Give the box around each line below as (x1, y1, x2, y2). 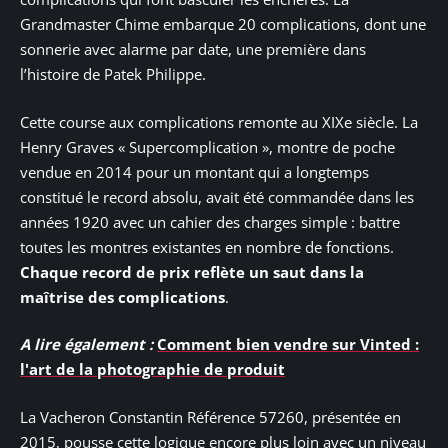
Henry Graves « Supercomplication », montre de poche (20, 136, 395, 157)
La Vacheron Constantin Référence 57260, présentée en (20, 406, 401, 427)
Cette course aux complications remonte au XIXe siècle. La (20, 111, 418, 132)
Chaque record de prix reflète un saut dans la (20, 261, 364, 282)
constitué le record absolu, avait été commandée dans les (20, 186, 414, 207)
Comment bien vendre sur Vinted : (157, 334, 419, 355)
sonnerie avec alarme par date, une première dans (20, 39, 366, 60)
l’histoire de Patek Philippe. (20, 64, 206, 85)
